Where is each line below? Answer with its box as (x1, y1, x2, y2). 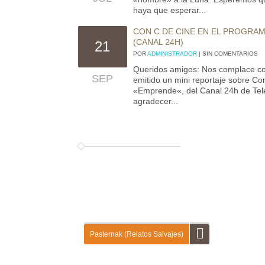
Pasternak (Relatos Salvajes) (90, 230, 183, 238)
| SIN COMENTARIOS (197, 50, 258, 57)
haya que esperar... (133, 5, 206, 15)
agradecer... (133, 96, 179, 106)
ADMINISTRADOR (147, 50, 198, 57)
